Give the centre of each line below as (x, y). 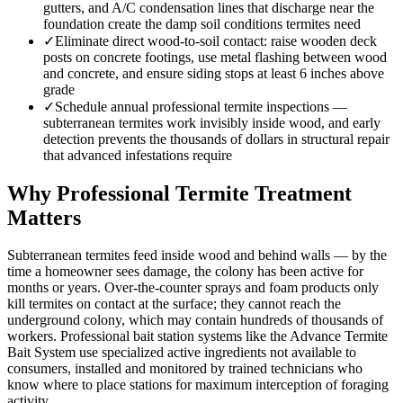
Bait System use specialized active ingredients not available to (182, 353)
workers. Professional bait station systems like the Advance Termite (197, 336)
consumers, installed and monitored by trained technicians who (185, 369)
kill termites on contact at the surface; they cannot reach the (174, 304)
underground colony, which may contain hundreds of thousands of (195, 320)
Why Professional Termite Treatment (179, 193)
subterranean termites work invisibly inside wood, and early (212, 122)
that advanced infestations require (138, 155)
